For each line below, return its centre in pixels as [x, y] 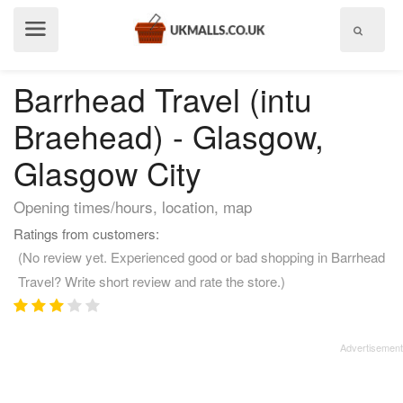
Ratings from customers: [86, 233]
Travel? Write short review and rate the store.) [152, 281]
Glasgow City [107, 173]
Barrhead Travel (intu [163, 99]
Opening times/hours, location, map [133, 206]
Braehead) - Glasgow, [169, 136]
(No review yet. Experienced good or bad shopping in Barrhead [201, 257]
